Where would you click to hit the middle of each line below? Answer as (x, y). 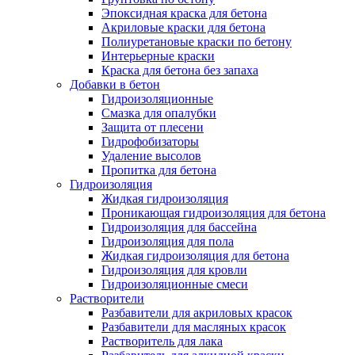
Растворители (107, 298)
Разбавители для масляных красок (194, 327)
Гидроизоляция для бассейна (179, 227)
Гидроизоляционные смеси (175, 284)
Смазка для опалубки (159, 113)
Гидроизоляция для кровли (174, 270)
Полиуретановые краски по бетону (197, 42)
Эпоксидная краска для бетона (184, 13)
